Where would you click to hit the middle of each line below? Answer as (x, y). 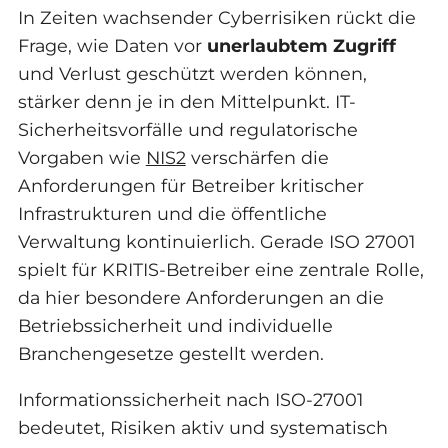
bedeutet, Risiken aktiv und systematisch (202, 427)
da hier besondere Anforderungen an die (200, 297)
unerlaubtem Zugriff (301, 45)
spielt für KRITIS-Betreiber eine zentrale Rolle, (220, 269)
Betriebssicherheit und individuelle (175, 325)
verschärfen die (257, 157)
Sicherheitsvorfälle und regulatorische (187, 129)
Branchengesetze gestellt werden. (170, 353)
